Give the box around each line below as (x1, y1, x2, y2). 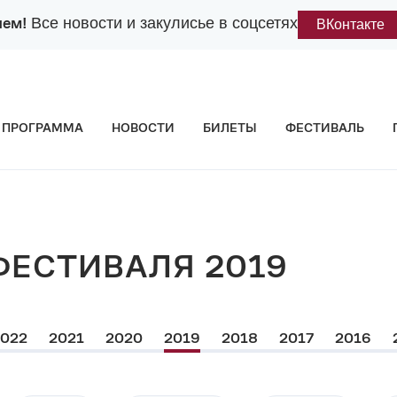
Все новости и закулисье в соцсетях (26, 14, 298, 32)
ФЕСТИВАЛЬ (285, 119, 364, 136)
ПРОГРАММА (2, 119, 83, 136)
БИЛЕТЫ (203, 119, 257, 136)
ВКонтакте (316, 17, 385, 32)
